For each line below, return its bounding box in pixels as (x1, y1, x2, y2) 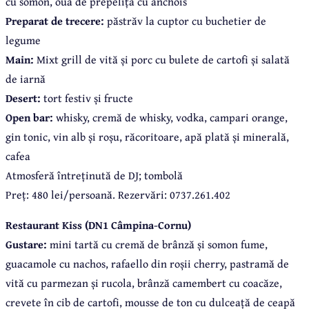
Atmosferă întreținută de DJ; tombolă (6, 167, 183, 184)
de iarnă (6, 70, 46, 88)
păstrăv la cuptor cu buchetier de (104, 12, 266, 30)
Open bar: (6, 109, 53, 126)
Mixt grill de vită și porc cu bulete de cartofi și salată (34, 51, 290, 68)
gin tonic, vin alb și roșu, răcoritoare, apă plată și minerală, (6, 128, 289, 146)
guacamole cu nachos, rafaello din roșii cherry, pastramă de (6, 255, 289, 272)
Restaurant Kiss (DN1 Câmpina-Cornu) (6, 217, 191, 234)
